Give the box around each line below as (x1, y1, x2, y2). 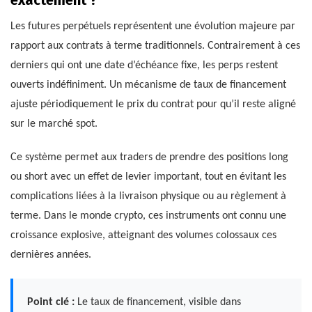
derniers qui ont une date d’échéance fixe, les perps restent (10, 60, 278, 72)
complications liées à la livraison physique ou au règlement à (10, 191, 286, 203)
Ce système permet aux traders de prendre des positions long (10, 152, 288, 164)
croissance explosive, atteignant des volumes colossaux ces (10, 230, 276, 242)
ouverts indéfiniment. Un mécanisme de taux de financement (10, 79, 286, 91)
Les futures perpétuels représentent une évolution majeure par (10, 21, 295, 33)
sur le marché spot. (10, 118, 97, 130)
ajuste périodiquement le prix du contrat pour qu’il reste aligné (10, 99, 296, 111)
